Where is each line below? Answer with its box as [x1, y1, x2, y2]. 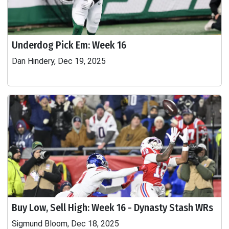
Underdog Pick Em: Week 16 [12, 39, 126, 51]
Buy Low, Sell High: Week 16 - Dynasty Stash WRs [12, 201, 213, 214]
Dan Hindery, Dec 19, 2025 [12, 56, 106, 66]
